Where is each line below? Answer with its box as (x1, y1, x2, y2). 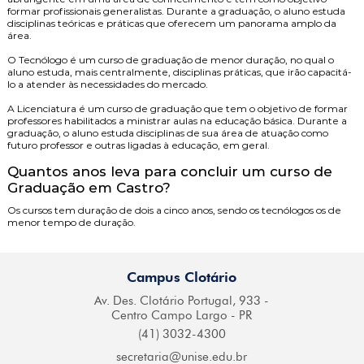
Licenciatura (16, 102, 76, 115)
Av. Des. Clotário (94, 293, 185, 308)
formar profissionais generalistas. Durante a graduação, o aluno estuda (6, 5, 345, 17)
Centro (111, 308, 149, 323)
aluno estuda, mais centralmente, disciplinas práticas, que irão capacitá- (6, 66, 352, 78)
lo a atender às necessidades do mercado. (6, 78, 208, 90)
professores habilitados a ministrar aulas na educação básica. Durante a (6, 115, 347, 127)
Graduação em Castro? (6, 180, 171, 196)
